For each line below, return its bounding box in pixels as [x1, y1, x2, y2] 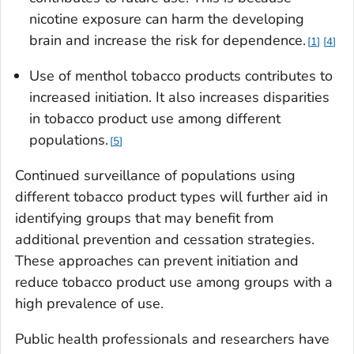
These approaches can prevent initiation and [15, 250, 299, 270]
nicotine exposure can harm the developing [29, 9, 304, 28]
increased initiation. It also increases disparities [29, 87, 330, 107]
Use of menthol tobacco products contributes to [29, 66, 333, 85]
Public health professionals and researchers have [15, 329, 330, 348]
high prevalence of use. [15, 293, 164, 313]
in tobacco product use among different [29, 108, 281, 128]
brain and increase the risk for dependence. [29, 30, 306, 50]
